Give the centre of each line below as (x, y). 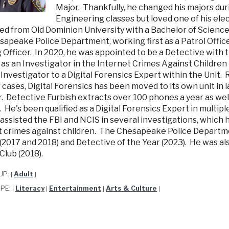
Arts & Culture (131, 189)
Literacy (30, 189)
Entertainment (75, 189)
